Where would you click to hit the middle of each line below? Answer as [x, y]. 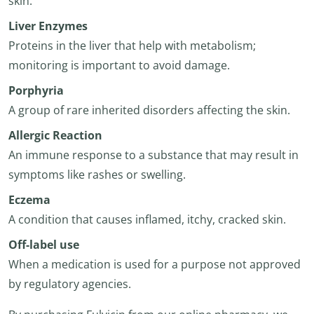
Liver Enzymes [48, 26]
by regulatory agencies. [70, 284]
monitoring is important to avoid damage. [119, 65]
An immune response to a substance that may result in [153, 155]
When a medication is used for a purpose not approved [155, 264]
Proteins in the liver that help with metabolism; [132, 46]
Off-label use [44, 245]
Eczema [29, 200]
